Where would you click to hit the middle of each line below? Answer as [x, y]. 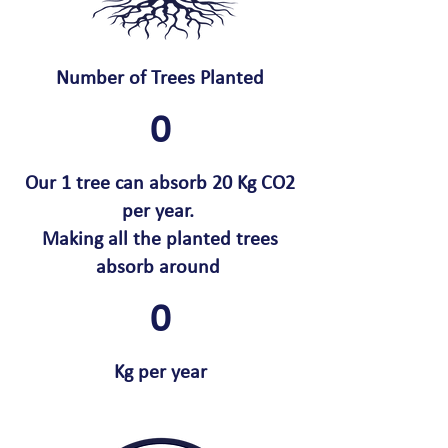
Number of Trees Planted [160, 79]
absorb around [160, 268]
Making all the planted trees [160, 240]
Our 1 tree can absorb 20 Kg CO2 [160, 184]
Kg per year [160, 373]
